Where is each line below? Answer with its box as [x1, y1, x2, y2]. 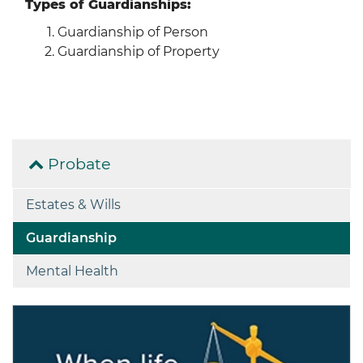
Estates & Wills [26, 196, 121, 212]
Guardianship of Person [58, 23, 208, 40]
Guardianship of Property [58, 43, 220, 59]
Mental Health [26, 263, 118, 279]
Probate [44, 153, 111, 173]
